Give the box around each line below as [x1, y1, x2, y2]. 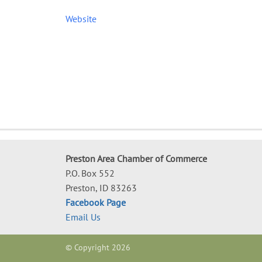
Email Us [65, 211, 101, 223]
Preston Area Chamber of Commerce [65, 153, 207, 164]
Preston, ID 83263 [65, 182, 137, 194]
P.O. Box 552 [65, 167, 115, 179]
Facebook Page [65, 196, 126, 208]
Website [65, 13, 96, 25]
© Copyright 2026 [65, 241, 130, 253]
